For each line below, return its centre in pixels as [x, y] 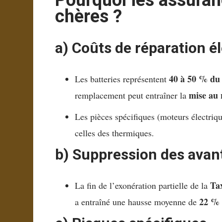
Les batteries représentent [122, 79]
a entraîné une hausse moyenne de [137, 202]
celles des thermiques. [115, 133]
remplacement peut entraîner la [132, 95]
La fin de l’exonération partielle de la [143, 186]
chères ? [89, 17]
